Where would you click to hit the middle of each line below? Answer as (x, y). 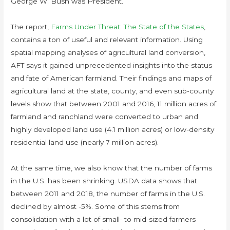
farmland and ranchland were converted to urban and (105, 117)
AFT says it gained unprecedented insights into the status (112, 65)
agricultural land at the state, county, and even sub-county (112, 91)
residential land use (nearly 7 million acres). (87, 142)
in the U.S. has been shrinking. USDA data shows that (104, 181)
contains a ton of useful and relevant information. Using (107, 40)
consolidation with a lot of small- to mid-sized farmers (103, 219)
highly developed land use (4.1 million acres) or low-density (113, 129)
